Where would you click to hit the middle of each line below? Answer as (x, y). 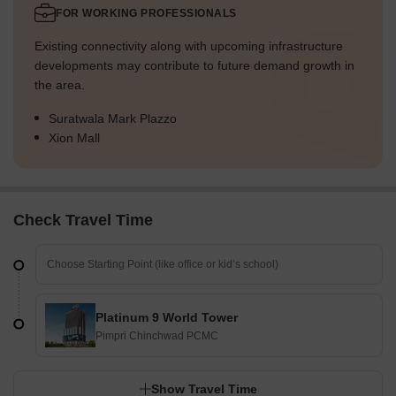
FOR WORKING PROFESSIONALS (146, 14)
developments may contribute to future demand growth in (194, 66)
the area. (60, 85)
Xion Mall (74, 138)
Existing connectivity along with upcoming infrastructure (189, 46)
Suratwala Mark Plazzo (113, 119)
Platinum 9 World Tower (167, 318)
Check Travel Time (83, 221)
